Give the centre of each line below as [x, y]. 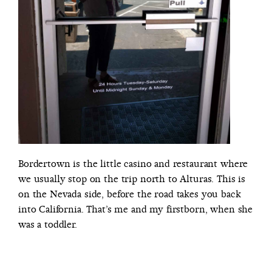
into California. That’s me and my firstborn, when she [136, 209]
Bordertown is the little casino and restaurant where [133, 163]
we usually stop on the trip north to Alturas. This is [132, 178]
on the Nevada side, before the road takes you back [130, 194]
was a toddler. [48, 224]
